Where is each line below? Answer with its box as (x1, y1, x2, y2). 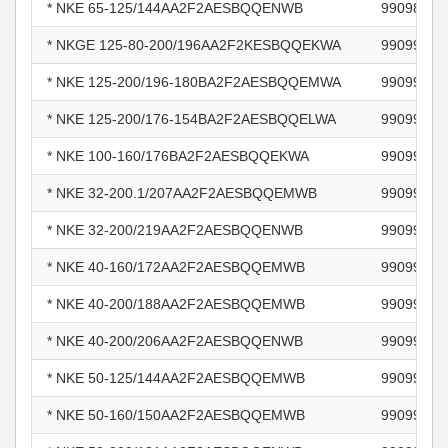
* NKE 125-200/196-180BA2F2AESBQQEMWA (47, 74, 341, 90)
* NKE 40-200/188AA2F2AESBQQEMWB (47, 296, 305, 312)
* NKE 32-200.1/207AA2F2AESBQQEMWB (47, 185, 317, 201)
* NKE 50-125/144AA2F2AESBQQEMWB (47, 370, 305, 386)
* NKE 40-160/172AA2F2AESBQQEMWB (47, 259, 305, 275)
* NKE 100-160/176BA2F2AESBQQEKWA (47, 148, 309, 164)
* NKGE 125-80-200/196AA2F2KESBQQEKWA (47, 37, 341, 53)
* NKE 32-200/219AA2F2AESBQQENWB (47, 222, 303, 238)
